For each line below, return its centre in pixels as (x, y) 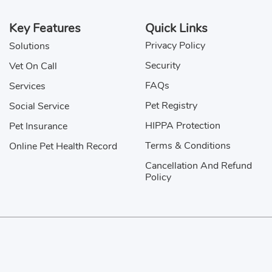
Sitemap (170, 237)
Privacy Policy (175, 46)
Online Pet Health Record (63, 147)
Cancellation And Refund (199, 166)
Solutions (29, 46)
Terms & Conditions (188, 146)
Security (163, 66)
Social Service (39, 107)
